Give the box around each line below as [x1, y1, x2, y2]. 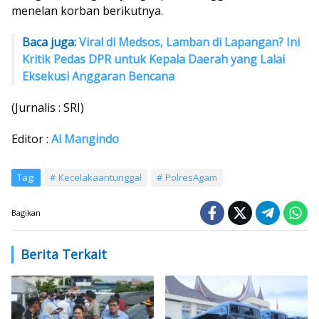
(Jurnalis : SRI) [11, 99, 84, 115]
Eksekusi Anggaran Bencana [22, 68, 174, 84]
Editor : [11, 130, 51, 147]
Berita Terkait [21, 245, 107, 263]
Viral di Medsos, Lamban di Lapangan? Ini [79, 33, 300, 50]
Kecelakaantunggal [58, 170, 142, 184]
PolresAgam [165, 170, 217, 184]
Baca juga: [22, 33, 79, 50]
